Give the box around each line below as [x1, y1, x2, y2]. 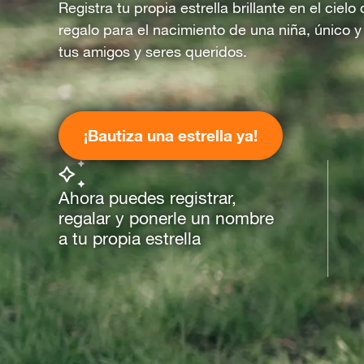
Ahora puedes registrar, [58, 188, 236, 207]
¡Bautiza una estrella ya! [84, 126, 258, 145]
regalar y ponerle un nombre [58, 208, 274, 227]
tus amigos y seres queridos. [58, 43, 247, 60]
